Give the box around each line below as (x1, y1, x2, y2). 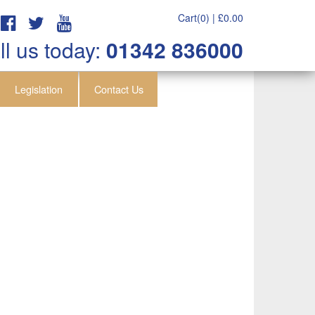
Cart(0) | (178, 11, 218, 25)
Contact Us (94, 82, 143, 96)
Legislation (15, 82, 63, 96)
